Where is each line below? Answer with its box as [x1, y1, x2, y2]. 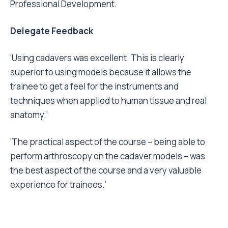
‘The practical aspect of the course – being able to [10, 135, 205, 148]
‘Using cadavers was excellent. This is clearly [10, 51, 184, 64]
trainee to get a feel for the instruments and [10, 80, 179, 92]
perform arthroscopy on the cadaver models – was [10, 150, 205, 162]
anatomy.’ [10, 108, 48, 121]
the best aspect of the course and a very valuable [10, 164, 202, 176]
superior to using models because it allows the [10, 66, 191, 78]
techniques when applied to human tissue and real [10, 94, 207, 106]
